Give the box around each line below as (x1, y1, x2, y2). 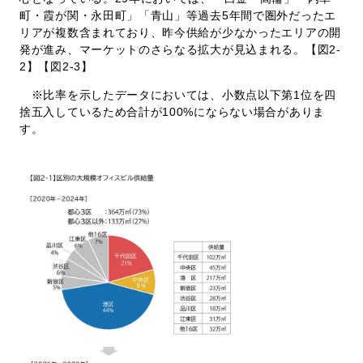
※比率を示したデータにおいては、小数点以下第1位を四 (19, 88, 336, 102)
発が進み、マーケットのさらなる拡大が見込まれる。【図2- (19, 43, 341, 57)
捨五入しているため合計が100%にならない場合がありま (19, 105, 325, 119)
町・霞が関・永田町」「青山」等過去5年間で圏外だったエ (19, 9, 336, 23)
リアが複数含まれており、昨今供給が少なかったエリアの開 (19, 26, 341, 40)
